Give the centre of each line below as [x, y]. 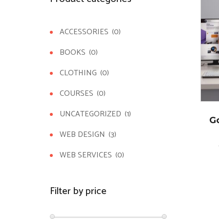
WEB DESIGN [82, 135]
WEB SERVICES [86, 155]
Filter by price [78, 191]
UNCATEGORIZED [90, 114]
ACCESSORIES [84, 32]
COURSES [77, 94]
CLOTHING [78, 73]
